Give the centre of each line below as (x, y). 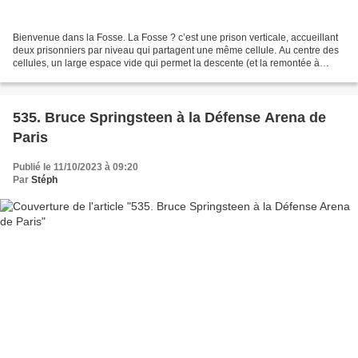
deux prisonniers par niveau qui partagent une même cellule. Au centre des (176, 50)
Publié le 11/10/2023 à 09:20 (76, 167)
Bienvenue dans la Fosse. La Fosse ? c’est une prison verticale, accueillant (175, 37)
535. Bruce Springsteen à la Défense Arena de (169, 117)
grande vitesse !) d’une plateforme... (90, 76)
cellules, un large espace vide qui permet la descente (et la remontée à (166, 63)
